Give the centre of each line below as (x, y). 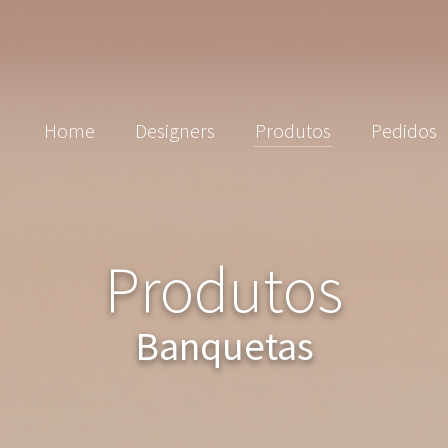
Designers (174, 130)
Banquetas (224, 346)
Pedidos (403, 130)
